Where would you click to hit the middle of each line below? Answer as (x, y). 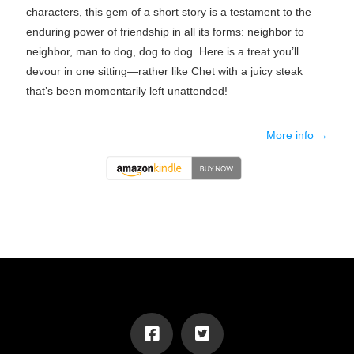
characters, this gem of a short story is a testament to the (168, 11)
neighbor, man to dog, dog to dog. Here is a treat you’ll (162, 51)
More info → (298, 135)
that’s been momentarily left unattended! (126, 90)
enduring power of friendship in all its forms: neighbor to (165, 31)
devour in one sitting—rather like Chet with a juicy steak (164, 71)
